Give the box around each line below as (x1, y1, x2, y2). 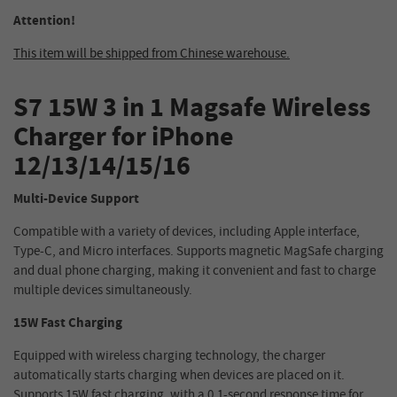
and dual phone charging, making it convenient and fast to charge (13, 261, 376, 281)
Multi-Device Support (13, 190, 139, 209)
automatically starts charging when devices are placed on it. (13, 366, 345, 385)
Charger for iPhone (13, 120, 234, 157)
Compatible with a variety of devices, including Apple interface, (13, 222, 360, 242)
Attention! (13, 12, 75, 31)
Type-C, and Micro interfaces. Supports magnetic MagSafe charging (13, 242, 384, 261)
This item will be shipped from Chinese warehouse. (13, 44, 290, 64)
